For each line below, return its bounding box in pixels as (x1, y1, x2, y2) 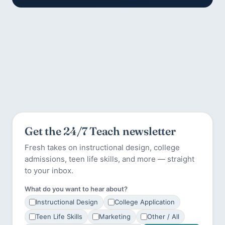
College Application (115, 198, 175, 206)
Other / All (147, 212, 179, 221)
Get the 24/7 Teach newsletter (25, 124, 176, 139)
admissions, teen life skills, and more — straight (25, 154, 194, 164)
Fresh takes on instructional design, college (25, 143, 180, 153)
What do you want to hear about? (25, 185, 128, 193)
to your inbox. (25, 166, 73, 176)
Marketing (99, 212, 131, 221)
